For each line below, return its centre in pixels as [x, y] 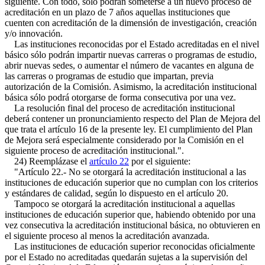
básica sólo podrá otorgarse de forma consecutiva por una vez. [120, 97]
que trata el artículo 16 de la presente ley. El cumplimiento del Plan [129, 129]
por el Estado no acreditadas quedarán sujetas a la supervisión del [126, 257]
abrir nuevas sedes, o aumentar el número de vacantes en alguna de [129, 65]
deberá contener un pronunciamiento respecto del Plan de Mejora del [132, 119]
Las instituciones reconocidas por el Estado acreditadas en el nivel [132, 44]
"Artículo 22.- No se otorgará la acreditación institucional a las [125, 172]
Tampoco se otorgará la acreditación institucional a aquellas [120, 204]
